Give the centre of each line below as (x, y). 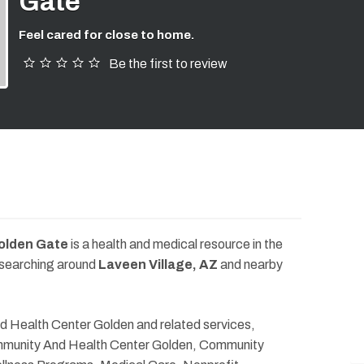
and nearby (250, 265)
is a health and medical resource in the (175, 245)
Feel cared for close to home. (106, 35)
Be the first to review (168, 64)
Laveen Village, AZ (158, 265)
